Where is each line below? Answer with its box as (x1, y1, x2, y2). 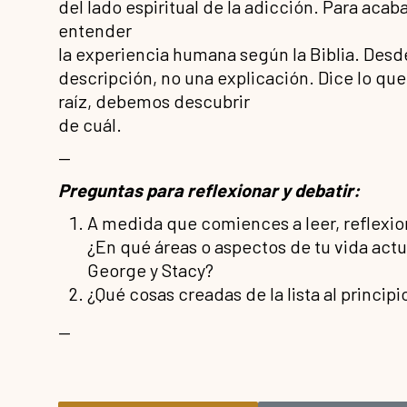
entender (58, 19, 132, 42)
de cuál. (58, 114, 122, 136)
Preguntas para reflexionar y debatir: (58, 179, 360, 202)
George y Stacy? (87, 259, 213, 282)
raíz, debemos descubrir (58, 90, 250, 113)
